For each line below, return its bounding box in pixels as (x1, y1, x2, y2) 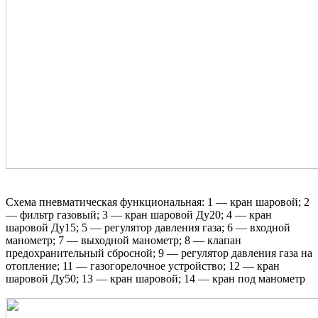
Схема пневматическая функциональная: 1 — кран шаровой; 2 (6, 195, 309, 208)
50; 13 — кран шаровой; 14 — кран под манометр (65, 272, 308, 285)
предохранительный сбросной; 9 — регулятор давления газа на (6, 246, 312, 259)
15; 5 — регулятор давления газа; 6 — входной (65, 221, 290, 234)
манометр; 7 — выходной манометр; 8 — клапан (6, 234, 241, 246)
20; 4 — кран (209, 208, 272, 221)
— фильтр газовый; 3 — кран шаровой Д (6, 208, 204, 221)
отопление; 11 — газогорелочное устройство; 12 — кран (6, 259, 280, 272)
